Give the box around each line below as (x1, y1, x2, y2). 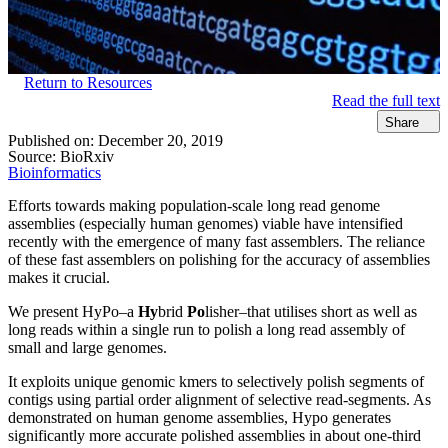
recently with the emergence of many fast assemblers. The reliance (8, 232, 425, 250)
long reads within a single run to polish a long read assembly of (8, 320, 405, 338)
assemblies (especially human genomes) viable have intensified (8, 214, 403, 232)
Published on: (8, 131, 98, 149)
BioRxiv (56, 147, 114, 165)
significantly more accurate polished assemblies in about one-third (8, 426, 421, 444)
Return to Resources (24, 74, 152, 92)
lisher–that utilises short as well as (205, 302, 417, 320)
